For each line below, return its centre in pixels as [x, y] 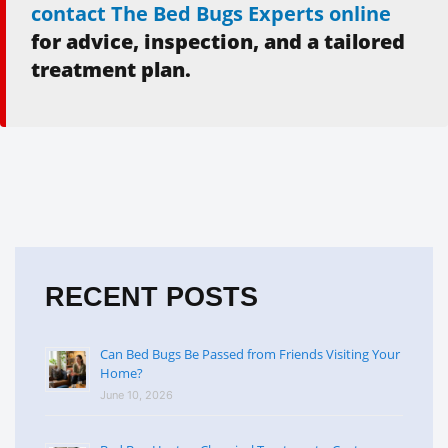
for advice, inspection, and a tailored [218, 41]
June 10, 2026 [136, 394]
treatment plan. [111, 69]
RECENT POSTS [151, 296]
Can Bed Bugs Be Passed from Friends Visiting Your [250, 353]
